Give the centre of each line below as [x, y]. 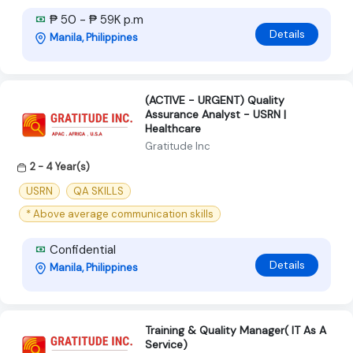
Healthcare [173, 128]
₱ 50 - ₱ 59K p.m [95, 19]
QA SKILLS [98, 191]
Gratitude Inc [178, 146]
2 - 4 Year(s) [60, 166]
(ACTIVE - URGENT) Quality [215, 100]
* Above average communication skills [120, 214]
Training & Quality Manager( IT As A [236, 331]
